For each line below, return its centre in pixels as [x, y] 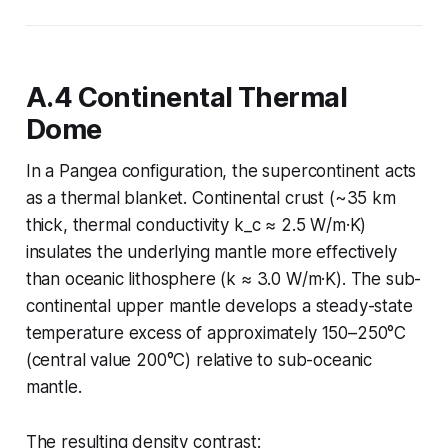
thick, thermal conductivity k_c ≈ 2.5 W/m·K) [196, 224]
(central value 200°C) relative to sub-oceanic [199, 359]
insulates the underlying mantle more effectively [211, 251]
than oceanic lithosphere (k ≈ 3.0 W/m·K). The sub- [223, 278]
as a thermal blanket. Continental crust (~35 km [210, 197]
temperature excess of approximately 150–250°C [216, 332]
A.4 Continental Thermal [186, 97]
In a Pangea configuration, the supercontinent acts [221, 170]
